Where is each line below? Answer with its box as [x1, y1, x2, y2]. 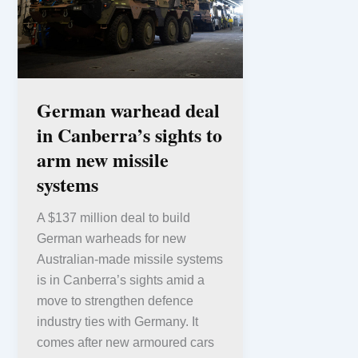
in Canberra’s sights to [37, 120, 222, 149]
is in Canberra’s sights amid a [37, 273, 205, 288]
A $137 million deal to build [37, 211, 190, 225]
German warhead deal [37, 95, 220, 124]
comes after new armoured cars [37, 336, 214, 350]
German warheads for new [37, 232, 186, 246]
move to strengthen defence [37, 294, 193, 308]
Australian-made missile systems [37, 253, 223, 267]
